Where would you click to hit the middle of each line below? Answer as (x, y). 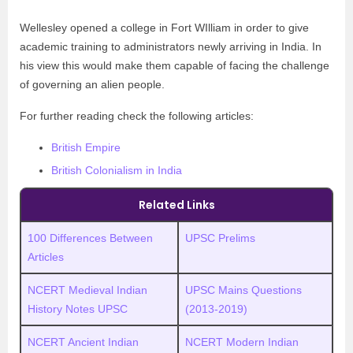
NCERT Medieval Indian (87, 290)
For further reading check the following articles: (137, 116)
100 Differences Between (90, 238)
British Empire (86, 147)
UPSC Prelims (220, 238)
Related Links (176, 205)
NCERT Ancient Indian (83, 342)
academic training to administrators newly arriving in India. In (171, 46)
